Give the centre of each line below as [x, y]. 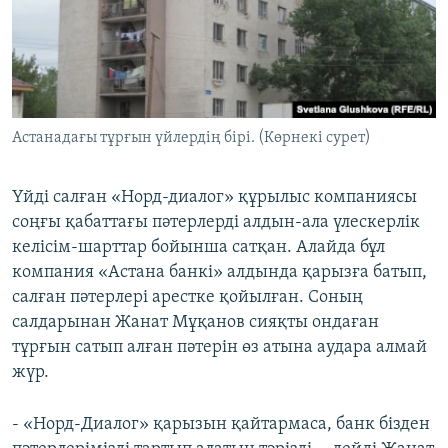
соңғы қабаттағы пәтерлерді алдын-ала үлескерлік [216, 223]
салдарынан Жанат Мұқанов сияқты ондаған [195, 323]
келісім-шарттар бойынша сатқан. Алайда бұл [198, 248]
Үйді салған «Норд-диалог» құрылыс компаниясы [214, 198]
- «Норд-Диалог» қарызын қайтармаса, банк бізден [221, 425]
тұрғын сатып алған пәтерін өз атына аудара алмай [219, 348]
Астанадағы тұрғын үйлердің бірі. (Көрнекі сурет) [191, 138]
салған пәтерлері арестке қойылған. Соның [187, 298]
